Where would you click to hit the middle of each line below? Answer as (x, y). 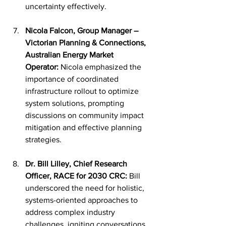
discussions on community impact (86, 115)
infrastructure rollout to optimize (83, 91)
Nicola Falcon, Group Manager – (83, 31)
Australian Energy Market (70, 55)
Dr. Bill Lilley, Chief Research (77, 164)
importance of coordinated (73, 79)
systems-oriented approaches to (82, 200)
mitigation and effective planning (84, 127)
